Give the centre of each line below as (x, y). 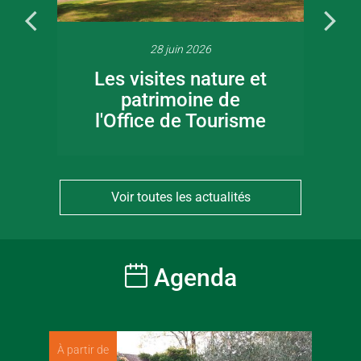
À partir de (83, 350)
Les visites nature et (180, 79)
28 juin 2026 (180, 49)
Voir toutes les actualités (180, 197)
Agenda (195, 277)
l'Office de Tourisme (180, 120)
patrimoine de (180, 100)
